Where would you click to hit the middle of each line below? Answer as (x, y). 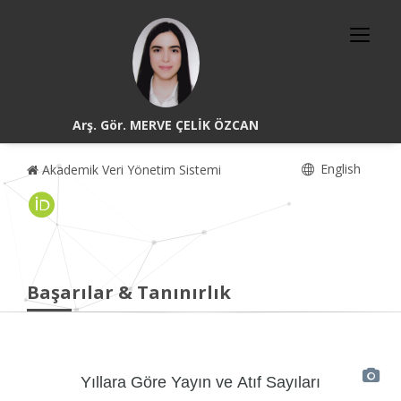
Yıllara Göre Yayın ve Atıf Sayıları (200, 382)
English (339, 169)
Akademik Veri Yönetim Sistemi (130, 170)
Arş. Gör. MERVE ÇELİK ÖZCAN (166, 125)
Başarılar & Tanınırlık (129, 292)
